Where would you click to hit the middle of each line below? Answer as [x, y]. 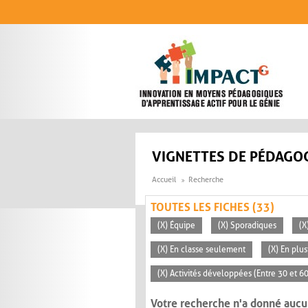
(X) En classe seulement [201, 250]
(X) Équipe [176, 226]
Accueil [164, 180]
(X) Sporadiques [247, 226]
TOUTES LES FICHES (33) [212, 208]
